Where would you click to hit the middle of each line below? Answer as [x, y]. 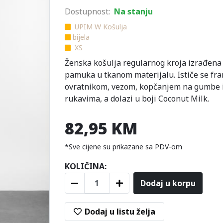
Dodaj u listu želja [120, 212]
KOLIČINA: [85, 166]
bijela [81, 37]
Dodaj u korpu [168, 183]
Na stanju [133, 11]
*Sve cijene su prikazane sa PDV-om [123, 147]
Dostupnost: [87, 11]
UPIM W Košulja [100, 27]
